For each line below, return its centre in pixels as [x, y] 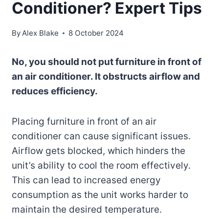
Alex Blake [41, 33]
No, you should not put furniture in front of [107, 62]
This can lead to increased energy [86, 180]
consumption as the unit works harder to [100, 195]
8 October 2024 [96, 33]
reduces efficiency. [55, 91]
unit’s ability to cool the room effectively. [101, 165]
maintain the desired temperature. [87, 209]
